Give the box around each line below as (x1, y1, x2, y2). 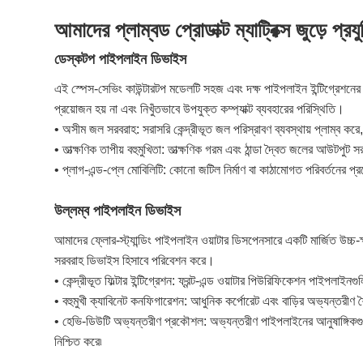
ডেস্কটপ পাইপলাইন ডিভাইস (54, 51, 187, 68)
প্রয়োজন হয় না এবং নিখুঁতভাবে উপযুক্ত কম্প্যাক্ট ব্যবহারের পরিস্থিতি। (54, 102, 345, 117)
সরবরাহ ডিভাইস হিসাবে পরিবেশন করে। (54, 254, 216, 268)
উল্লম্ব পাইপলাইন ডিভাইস (54, 203, 181, 220)
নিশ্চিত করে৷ (54, 335, 103, 349)
